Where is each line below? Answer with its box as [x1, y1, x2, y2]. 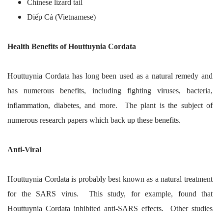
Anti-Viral [7, 145, 41, 154]
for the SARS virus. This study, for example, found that [7, 189, 213, 198]
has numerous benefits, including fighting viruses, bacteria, [7, 86, 213, 95]
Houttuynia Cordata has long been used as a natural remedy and [7, 71, 213, 80]
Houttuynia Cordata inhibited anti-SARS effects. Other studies [7, 204, 213, 213]
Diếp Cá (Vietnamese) [27, 12, 96, 21]
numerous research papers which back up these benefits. [7, 115, 181, 124]
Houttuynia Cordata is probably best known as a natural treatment [7, 174, 213, 183]
